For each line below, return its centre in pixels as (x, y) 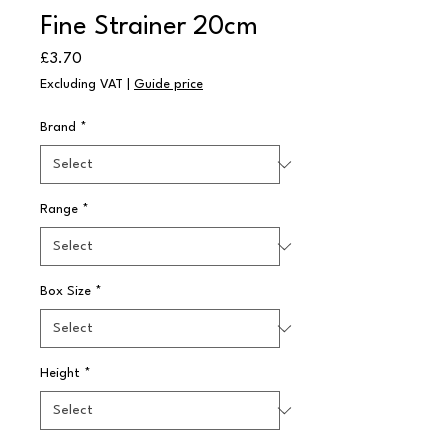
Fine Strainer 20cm (149, 27)
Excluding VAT (81, 84)
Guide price (168, 84)
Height (60, 373)
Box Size (65, 291)
